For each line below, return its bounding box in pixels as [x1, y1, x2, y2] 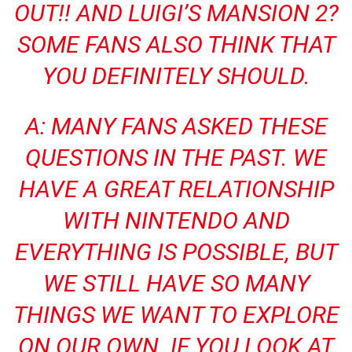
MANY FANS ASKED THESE [50, 112, 328, 140]
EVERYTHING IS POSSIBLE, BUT [14, 238, 338, 266]
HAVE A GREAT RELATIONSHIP [18, 175, 334, 203]
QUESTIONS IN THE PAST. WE [25, 144, 327, 171]
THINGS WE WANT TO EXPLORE [13, 301, 339, 328]
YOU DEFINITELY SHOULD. [42, 62, 310, 90]
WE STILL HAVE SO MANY [42, 269, 310, 297]
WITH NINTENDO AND [62, 207, 290, 234]
